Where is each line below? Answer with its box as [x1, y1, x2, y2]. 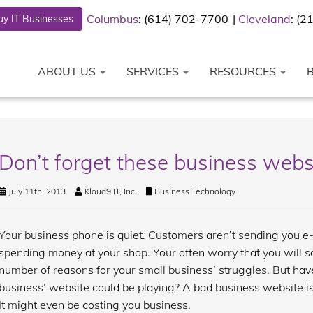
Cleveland [238, 12, 291, 26]
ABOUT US [38, 64, 99, 78]
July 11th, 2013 [6, 186, 66, 196]
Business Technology [154, 186, 235, 196]
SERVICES [126, 64, 182, 78]
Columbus [87, 12, 138, 26]
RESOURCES [210, 64, 279, 78]
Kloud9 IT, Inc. [84, 186, 137, 196]
